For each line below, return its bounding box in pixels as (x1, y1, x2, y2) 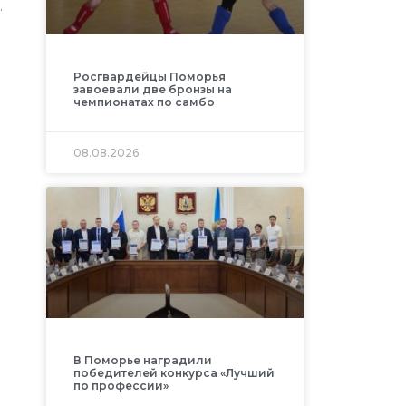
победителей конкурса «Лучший (72, 365, 275, 380)
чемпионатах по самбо (72, 94, 215, 109)
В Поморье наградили (72, 353, 212, 367)
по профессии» (72, 378, 169, 392)
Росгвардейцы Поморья (72, 69, 226, 83)
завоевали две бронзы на (72, 82, 232, 96)
